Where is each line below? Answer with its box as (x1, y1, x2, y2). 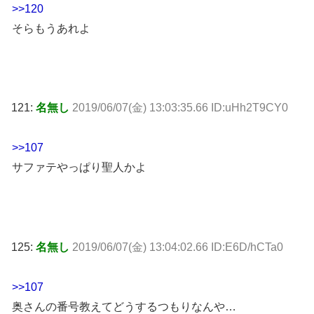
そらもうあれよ (12, 22, 90, 34)
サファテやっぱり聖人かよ (12, 161, 146, 174)
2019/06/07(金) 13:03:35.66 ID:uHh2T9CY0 (72, 102, 288, 114)
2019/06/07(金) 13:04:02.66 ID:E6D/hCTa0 (72, 240, 283, 253)
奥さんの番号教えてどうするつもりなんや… (12, 300, 236, 313)
